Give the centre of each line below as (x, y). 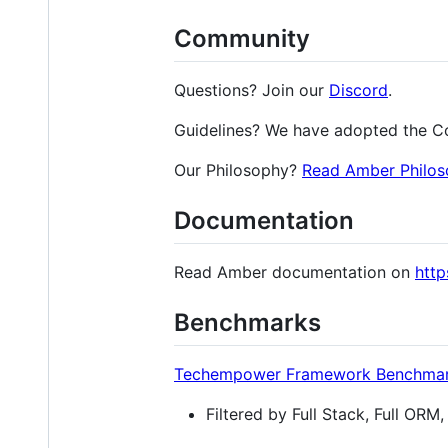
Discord (358, 89)
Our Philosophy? (238, 169)
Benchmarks (247, 322)
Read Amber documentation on (294, 271)
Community (242, 38)
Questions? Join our (251, 89)
